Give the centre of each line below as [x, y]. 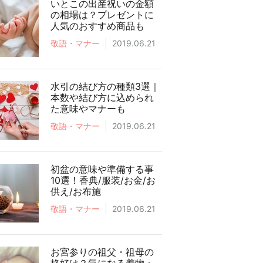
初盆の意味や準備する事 [102, 169]
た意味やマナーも [88, 109]
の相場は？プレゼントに [102, 15]
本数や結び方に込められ [102, 97]
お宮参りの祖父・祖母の [102, 252]
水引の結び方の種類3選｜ [105, 86]
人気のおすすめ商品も [97, 26]
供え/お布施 [76, 191]
